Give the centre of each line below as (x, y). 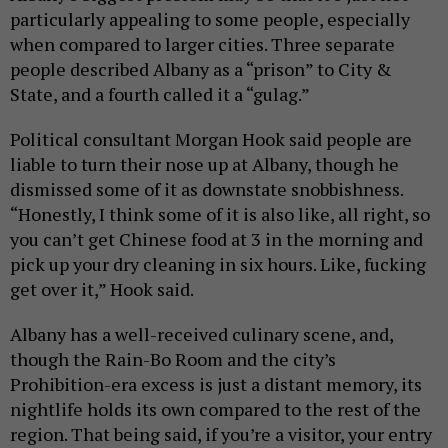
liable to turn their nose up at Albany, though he (204, 163)
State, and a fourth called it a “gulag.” (160, 93)
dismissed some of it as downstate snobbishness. (206, 188)
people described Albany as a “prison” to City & (201, 68)
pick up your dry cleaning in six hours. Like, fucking (218, 263)
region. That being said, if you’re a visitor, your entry (221, 433)
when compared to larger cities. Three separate (202, 43)
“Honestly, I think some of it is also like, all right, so (220, 213)
